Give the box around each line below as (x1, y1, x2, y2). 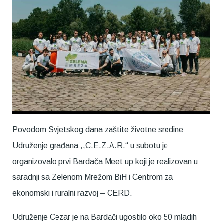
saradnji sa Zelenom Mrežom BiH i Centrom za (12, 172, 173, 181)
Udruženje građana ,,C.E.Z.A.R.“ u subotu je (12, 141, 168, 150)
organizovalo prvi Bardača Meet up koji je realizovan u (12, 157, 198, 166)
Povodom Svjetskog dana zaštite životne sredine (12, 125, 183, 134)
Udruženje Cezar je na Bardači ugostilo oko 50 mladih (12, 212, 197, 221)
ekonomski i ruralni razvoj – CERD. (12, 188, 132, 197)
